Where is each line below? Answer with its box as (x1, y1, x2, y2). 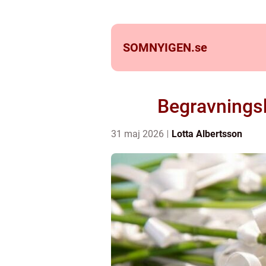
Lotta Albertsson (172, 128, 242, 140)
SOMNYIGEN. (123, 40, 195, 55)
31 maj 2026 (111, 128, 166, 140)
